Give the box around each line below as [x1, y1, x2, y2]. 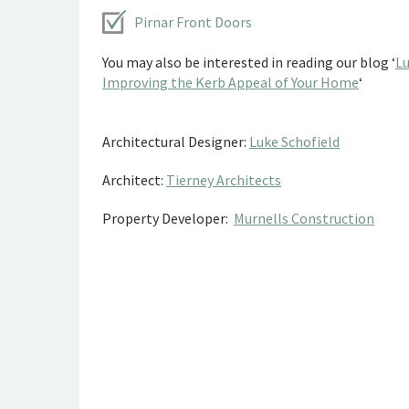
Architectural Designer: [102, 132, 249, 151]
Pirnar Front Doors [134, 13, 252, 31]
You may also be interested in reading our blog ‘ [102, 53, 395, 71]
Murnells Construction [234, 209, 374, 227]
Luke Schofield [249, 132, 340, 151]
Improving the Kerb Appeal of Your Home [102, 73, 359, 91]
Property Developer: [102, 209, 234, 227]
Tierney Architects [166, 171, 281, 189]
